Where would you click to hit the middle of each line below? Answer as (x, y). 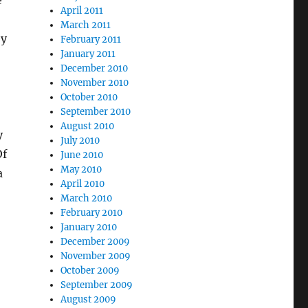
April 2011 (82, 11)
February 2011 (91, 40)
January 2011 (88, 54)
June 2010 (82, 155)
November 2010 (95, 83)
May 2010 (81, 169)
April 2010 (83, 184)
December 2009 (96, 242)
